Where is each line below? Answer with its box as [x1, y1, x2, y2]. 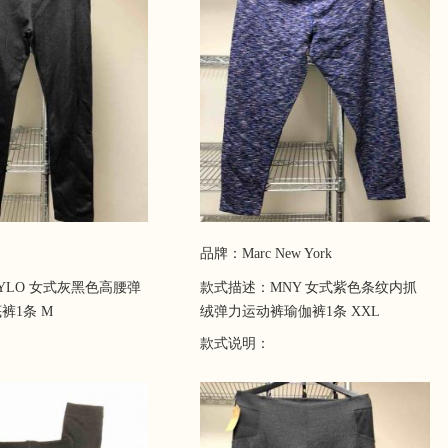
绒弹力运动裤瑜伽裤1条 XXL [200, 304, 380, 319]
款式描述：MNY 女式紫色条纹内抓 [200, 280, 417, 295]
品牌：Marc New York [200, 246, 332, 261]
